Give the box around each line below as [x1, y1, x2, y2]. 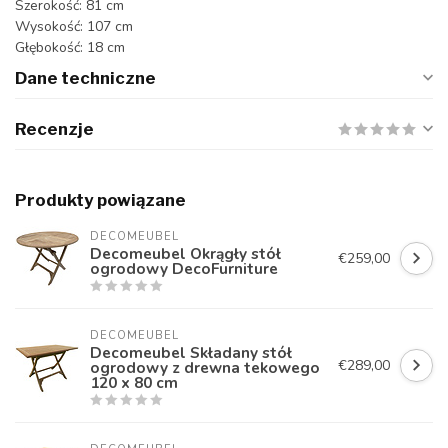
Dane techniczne [15, 67, 156, 88]
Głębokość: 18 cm [15, 37, 125, 57]
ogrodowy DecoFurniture [90, 257, 278, 279]
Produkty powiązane [15, 189, 186, 210]
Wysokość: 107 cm [15, 16, 133, 36]
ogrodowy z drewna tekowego [90, 356, 320, 378]
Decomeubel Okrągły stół [90, 242, 281, 264]
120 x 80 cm [90, 371, 178, 393]
